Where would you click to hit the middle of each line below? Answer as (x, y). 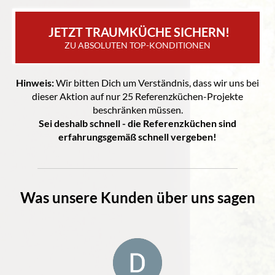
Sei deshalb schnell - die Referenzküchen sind (137, 123)
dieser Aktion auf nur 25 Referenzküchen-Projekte (137, 96)
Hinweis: (36, 82)
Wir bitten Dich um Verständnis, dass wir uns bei (157, 82)
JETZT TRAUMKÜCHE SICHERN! (139, 32)
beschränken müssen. (137, 109)
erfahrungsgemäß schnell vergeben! (137, 136)
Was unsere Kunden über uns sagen (137, 197)
